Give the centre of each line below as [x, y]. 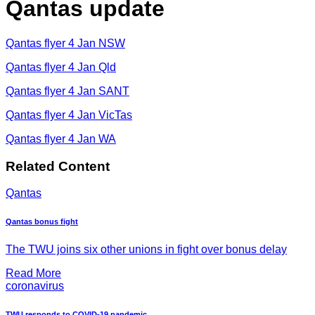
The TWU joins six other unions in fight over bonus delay [146, 250]
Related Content [58, 166]
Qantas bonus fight [42, 222]
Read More [33, 274]
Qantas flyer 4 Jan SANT [67, 91]
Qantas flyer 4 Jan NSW [65, 43]
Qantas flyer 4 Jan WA [61, 139]
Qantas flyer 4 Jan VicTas [69, 115]
